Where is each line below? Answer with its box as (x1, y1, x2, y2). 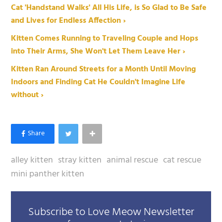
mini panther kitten (11, 167, 85, 182)
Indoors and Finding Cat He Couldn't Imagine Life (11, 76, 186, 89)
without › (11, 89, 44, 102)
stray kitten (58, 153, 102, 168)
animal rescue (107, 153, 159, 168)
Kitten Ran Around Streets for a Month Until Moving (11, 63, 196, 76)
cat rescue (163, 153, 202, 168)
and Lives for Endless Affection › (11, 14, 126, 28)
